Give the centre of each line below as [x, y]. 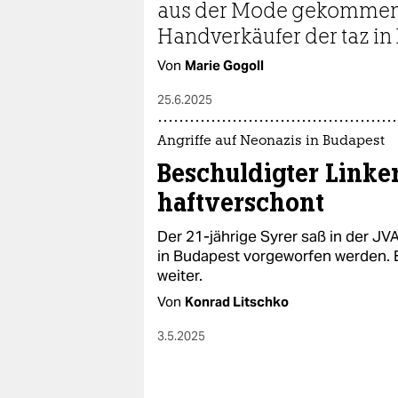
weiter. [180, 275]
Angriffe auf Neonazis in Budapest [271, 141]
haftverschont [241, 202]
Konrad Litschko [237, 301]
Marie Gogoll [224, 65]
